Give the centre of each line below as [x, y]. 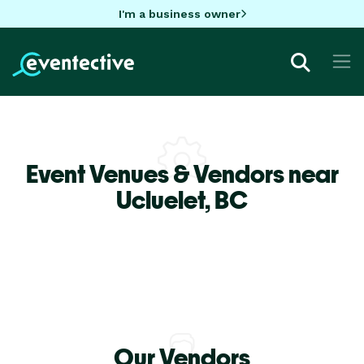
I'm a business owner [179, 13]
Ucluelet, [165, 199]
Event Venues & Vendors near [182, 173]
